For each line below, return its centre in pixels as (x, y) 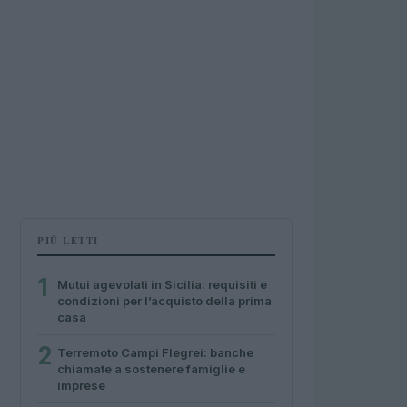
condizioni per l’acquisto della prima (164, 301)
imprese (81, 385)
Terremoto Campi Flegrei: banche (155, 352)
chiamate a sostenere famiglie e (151, 369)
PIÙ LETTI (68, 241)
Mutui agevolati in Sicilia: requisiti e (162, 284)
